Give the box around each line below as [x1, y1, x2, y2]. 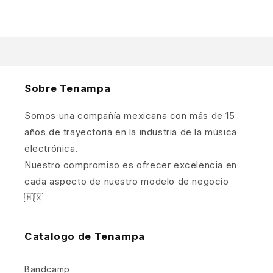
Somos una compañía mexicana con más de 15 [24, 110, 235, 121]
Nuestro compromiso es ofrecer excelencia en [24, 159, 237, 171]
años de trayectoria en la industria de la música [24, 126, 237, 138]
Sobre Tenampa [24, 82, 111, 94]
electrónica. [24, 143, 79, 154]
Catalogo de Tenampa [24, 230, 145, 243]
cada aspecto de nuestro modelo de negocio [24, 175, 229, 187]
